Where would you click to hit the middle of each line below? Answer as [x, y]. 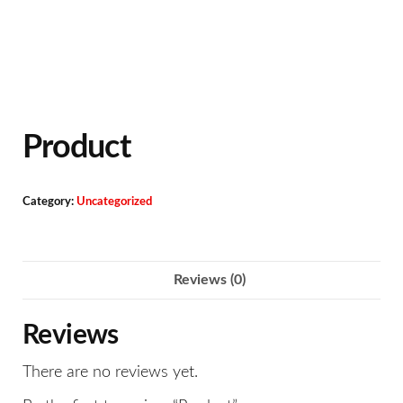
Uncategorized [114, 201]
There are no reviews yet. [110, 373]
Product [76, 148]
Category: [49, 201]
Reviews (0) [210, 280]
